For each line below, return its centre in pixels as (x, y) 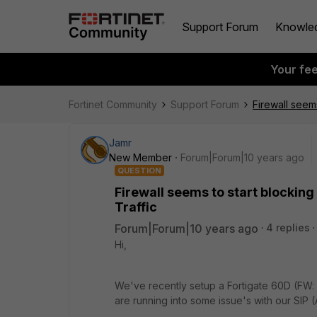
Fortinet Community (113, 104)
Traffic (136, 207)
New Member (140, 157)
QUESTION (139, 171)
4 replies (288, 227)
